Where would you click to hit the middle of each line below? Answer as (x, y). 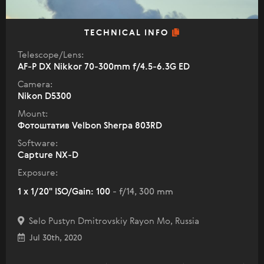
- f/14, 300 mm (143, 192)
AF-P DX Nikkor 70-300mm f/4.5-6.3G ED (104, 67)
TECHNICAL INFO (128, 33)
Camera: (35, 85)
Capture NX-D (48, 156)
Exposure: (38, 173)
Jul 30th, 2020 (53, 238)
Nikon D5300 (44, 97)
